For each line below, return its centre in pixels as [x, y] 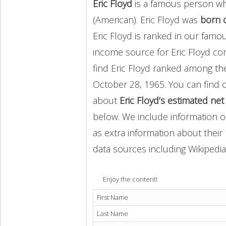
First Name [112, 197]
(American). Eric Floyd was [147, 19]
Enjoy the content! [130, 179]
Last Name [112, 214]
